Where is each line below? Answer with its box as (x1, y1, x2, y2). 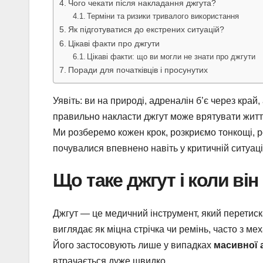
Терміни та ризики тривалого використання (87, 12, 240, 21)
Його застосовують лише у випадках (53, 240, 214, 250)
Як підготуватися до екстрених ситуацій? (68, 25, 224, 35)
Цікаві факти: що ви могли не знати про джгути (87, 52, 256, 62)
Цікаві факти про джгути (68, 39, 160, 49)
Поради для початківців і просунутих (68, 65, 208, 75)
